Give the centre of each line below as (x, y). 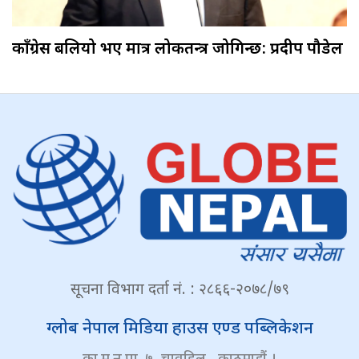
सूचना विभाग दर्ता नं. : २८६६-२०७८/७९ (179, 291)
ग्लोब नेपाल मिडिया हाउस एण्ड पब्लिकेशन (179, 330)
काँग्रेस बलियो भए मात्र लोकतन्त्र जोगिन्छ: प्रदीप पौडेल (177, 49)
